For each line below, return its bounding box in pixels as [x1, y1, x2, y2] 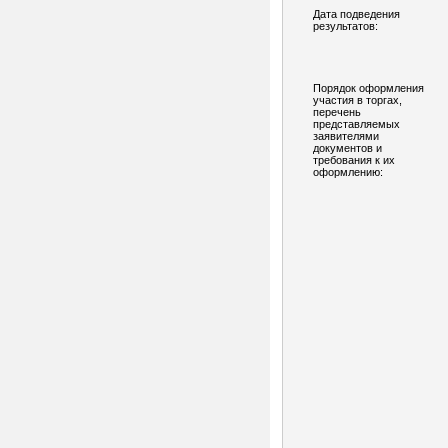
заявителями [313, 130, 379, 142]
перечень [313, 106, 361, 118]
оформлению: [313, 166, 383, 178]
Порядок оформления [313, 82, 424, 94]
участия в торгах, [313, 94, 402, 106]
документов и [313, 142, 382, 154]
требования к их [313, 154, 395, 166]
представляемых [313, 118, 400, 130]
